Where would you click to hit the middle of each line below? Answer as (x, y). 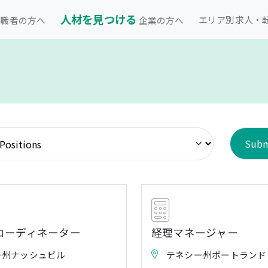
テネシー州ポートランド (217, 255)
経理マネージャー (195, 233)
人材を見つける (98, 19)
